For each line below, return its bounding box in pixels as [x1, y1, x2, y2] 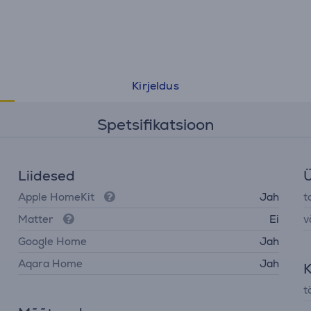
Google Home [18, 235, 87, 248]
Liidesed [18, 167, 76, 185]
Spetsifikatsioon [97, 115, 214, 135]
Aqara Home [18, 257, 83, 270]
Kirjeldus [132, 78, 179, 93]
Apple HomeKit [18, 190, 95, 203]
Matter [18, 212, 54, 226]
